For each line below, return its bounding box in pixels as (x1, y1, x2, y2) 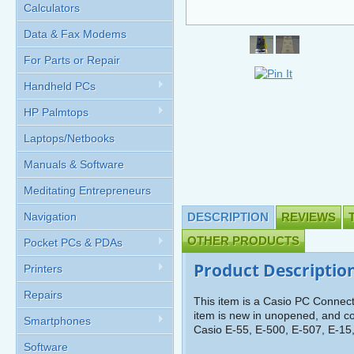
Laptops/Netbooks (24, 132, 115, 145)
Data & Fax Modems (24, 28, 126, 40)
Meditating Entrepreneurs (24, 184, 151, 197)
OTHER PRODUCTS (187, 234, 299, 247)
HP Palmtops (24, 106, 88, 119)
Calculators (24, 2, 80, 14)
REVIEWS (281, 210, 336, 224)
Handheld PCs (24, 80, 96, 92)
